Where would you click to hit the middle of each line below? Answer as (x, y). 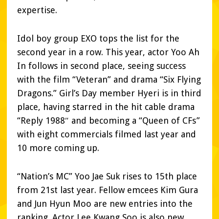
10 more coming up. (58, 148)
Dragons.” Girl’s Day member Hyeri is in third (109, 93)
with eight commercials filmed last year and (107, 134)
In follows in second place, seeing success (101, 66)
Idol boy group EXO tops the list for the (98, 39)
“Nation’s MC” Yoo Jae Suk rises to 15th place (107, 176)
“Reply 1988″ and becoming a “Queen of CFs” (109, 121)
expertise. (37, 10)
